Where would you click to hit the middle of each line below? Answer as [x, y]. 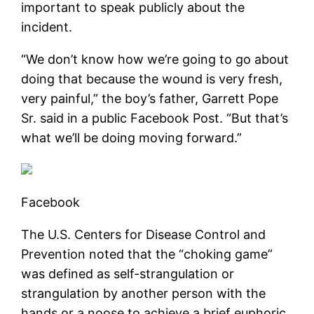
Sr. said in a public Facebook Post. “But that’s [155, 118]
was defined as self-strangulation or [128, 273]
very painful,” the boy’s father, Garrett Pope [150, 98]
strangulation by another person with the [144, 293]
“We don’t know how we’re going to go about [155, 59]
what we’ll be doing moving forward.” [132, 137]
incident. [47, 27]
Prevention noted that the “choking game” [147, 254]
